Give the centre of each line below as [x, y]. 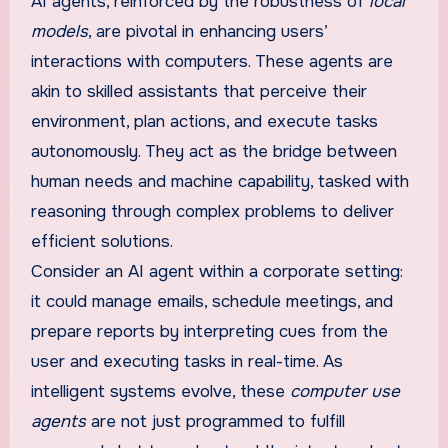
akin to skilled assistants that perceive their [198, 92]
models [59, 32]
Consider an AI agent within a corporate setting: [216, 272]
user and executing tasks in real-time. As [186, 362]
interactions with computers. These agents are [211, 62]
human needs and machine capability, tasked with [219, 182]
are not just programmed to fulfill [215, 422]
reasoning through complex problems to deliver [212, 212]
